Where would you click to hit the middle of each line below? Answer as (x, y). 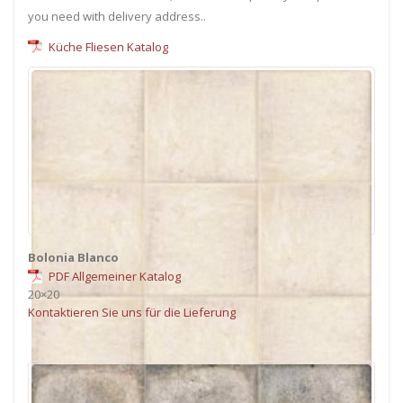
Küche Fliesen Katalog (107, 47)
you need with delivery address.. (117, 17)
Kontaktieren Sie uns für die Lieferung (132, 312)
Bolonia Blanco (73, 257)
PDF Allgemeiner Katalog (113, 276)
